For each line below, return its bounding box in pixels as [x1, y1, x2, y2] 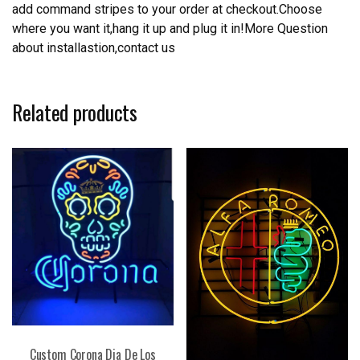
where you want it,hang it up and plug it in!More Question [12, 21, 328, 37]
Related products [12, 96, 137, 129]
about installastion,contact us [12, 40, 175, 56]
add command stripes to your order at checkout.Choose [12, 2, 322, 18]
